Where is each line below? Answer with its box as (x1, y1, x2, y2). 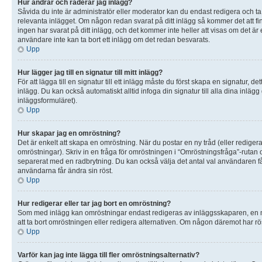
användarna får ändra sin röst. (18, 166, 113, 175)
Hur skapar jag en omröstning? (18, 129, 120, 137)
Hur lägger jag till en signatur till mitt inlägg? (18, 68, 163, 77)
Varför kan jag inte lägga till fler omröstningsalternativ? (18, 250, 199, 259)
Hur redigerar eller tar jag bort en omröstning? (18, 199, 171, 208)
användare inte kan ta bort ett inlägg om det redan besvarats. (18, 35, 210, 44)
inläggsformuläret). (18, 96, 77, 105)
